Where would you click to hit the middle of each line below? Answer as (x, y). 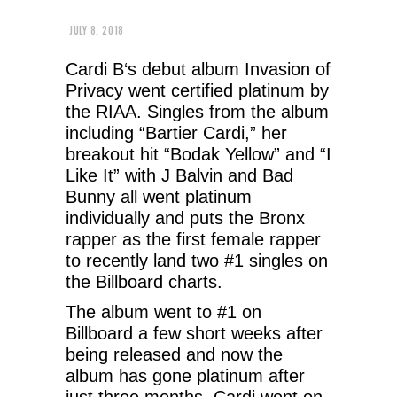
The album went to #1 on (163, 311)
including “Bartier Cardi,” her (176, 132)
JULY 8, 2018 (97, 31)
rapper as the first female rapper (193, 239)
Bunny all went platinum (159, 196)
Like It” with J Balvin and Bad (179, 175)
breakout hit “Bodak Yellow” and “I (198, 154)
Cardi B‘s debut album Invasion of (198, 69)
